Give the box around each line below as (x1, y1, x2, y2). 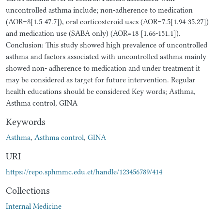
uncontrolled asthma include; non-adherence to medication (6, 5, 193, 15)
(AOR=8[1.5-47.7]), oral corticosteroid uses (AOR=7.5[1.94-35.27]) (6, 17, 209, 26)
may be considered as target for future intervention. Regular (6, 75, 195, 84)
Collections (6, 185, 50, 196)
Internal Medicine (6, 201, 62, 211)
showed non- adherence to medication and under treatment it (6, 63, 200, 73)
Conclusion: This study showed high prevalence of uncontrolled (6, 40, 207, 49)
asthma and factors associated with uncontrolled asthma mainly (6, 52, 206, 61)
